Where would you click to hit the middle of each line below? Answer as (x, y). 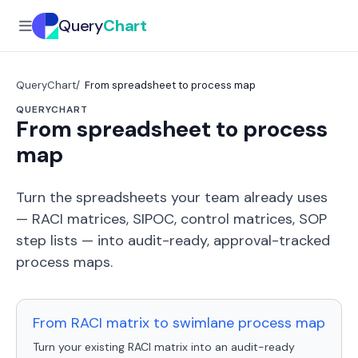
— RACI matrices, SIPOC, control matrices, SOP (171, 219)
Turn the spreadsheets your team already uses (172, 197)
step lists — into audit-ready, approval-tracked (173, 241)
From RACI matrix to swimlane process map (179, 323)
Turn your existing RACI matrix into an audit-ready (164, 347)
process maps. (64, 262)
